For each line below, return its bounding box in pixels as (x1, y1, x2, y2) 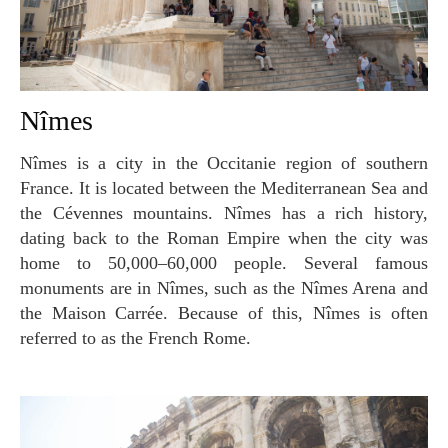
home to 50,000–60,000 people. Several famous (20, 253, 428, 273)
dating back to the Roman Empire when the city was (20, 228, 428, 248)
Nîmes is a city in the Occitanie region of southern (20, 153, 33, 173)
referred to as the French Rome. (20, 328, 251, 348)
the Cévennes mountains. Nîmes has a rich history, (20, 203, 428, 223)
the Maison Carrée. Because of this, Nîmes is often (20, 303, 428, 323)
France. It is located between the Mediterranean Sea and (20, 178, 428, 198)
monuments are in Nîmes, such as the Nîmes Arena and (20, 278, 428, 298)
